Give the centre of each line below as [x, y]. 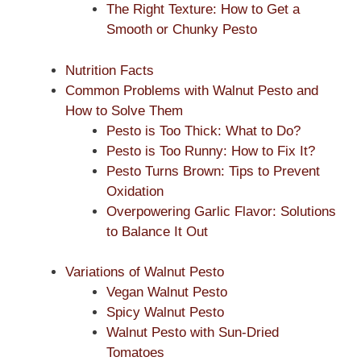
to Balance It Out [157, 231]
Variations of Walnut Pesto [145, 272]
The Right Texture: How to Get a [203, 10]
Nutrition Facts [110, 70]
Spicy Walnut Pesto [165, 313]
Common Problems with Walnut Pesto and [192, 90]
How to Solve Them [124, 110]
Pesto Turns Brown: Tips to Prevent [213, 171]
